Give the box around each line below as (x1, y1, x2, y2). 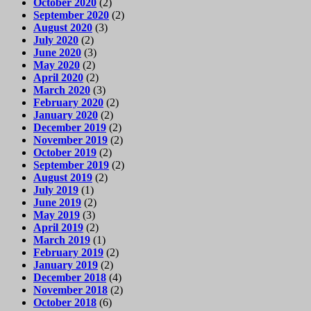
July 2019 (33, 184, 78, 196)
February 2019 (33, 246, 103, 259)
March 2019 (33, 234, 90, 246)
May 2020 (33, 59, 80, 72)
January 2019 (33, 259, 98, 271)
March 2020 (33, 84, 90, 96)
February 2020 (33, 96, 103, 109)
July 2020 (33, 34, 78, 47)
